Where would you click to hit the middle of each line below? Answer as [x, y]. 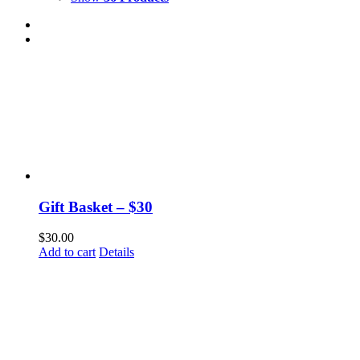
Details [117, 252]
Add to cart [67, 252]
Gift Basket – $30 [96, 207]
